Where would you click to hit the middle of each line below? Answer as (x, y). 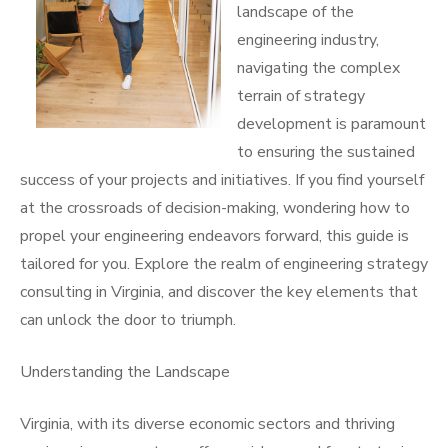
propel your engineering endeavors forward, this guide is (214, 236)
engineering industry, (308, 40)
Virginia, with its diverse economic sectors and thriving (207, 424)
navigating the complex (318, 68)
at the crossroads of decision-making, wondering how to (215, 208)
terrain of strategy (301, 96)
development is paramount (331, 124)
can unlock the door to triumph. (128, 320)
